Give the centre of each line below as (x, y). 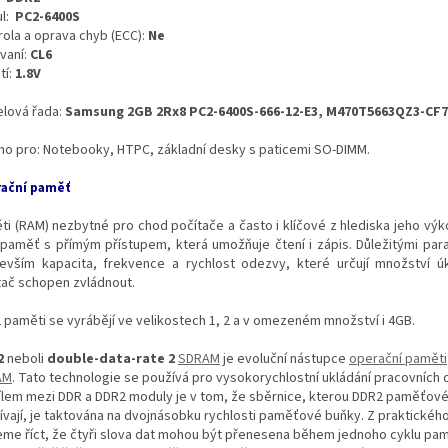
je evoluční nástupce (284, 358)
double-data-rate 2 (111, 358)
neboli (25, 358)
